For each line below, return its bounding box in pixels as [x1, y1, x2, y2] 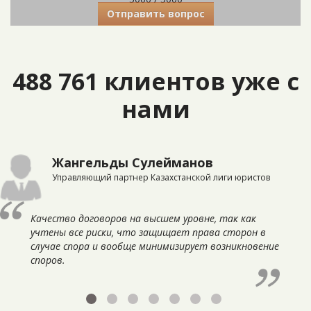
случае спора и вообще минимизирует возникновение [30, 239, 279, 253]
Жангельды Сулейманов [52, 154, 213, 171]
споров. [30, 253, 65, 267]
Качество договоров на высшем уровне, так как [30, 212, 256, 226]
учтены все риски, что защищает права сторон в [30, 226, 266, 239]
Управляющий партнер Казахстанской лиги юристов [52, 171, 270, 183]
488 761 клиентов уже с [12, 65, 299, 97]
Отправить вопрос [106, 7, 205, 20]
